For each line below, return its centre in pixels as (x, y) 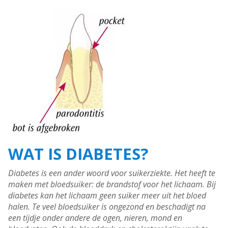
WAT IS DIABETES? (78, 154)
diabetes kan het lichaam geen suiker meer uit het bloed (107, 196)
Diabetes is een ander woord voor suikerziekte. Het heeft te (112, 173)
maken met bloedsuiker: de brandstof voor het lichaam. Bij (112, 184)
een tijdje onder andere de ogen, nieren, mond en (95, 218)
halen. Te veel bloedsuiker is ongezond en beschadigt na (107, 207)
